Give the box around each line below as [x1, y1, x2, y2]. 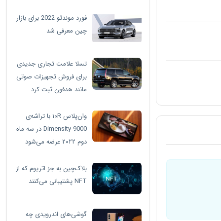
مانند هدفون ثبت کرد [31, 84, 87, 95]
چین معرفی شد [46, 26, 87, 36]
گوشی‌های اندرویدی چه [26, 209, 87, 220]
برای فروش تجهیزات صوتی [16, 72, 87, 82]
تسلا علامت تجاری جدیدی [17, 59, 87, 69]
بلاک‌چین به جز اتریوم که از [16, 163, 87, 174]
